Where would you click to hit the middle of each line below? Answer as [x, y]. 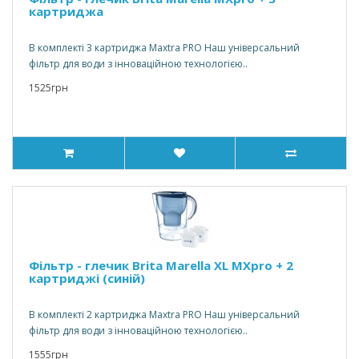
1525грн [48, 88]
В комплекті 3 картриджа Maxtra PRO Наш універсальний [164, 48]
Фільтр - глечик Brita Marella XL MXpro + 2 [161, 265]
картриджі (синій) [87, 278]
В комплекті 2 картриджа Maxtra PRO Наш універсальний [164, 315]
